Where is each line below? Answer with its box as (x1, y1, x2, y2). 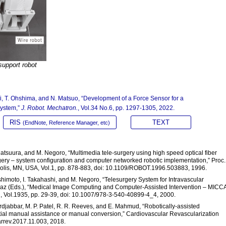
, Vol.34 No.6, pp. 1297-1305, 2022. (78, 104, 175, 112)
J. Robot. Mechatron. (21, 104, 78, 112)
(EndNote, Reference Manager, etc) (23, 120, 110, 126)
